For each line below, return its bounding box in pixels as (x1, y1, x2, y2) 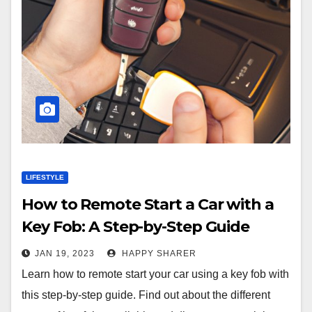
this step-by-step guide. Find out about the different (22, 289, 270, 301)
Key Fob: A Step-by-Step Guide (22, 217, 250, 236)
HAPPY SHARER (119, 249, 196, 258)
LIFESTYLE (26, 173, 64, 181)
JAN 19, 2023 (35, 249, 95, 258)
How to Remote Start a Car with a (22, 195, 274, 214)
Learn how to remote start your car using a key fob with (22, 268, 289, 280)
